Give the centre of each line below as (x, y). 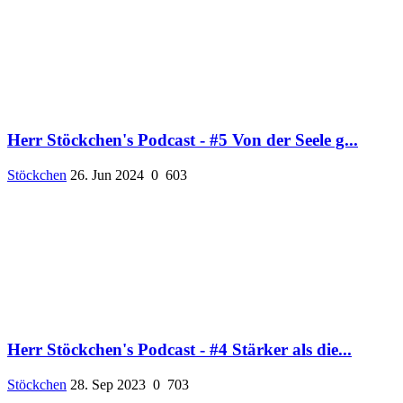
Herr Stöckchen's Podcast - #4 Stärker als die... (179, 350)
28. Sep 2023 (108, 385)
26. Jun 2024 (107, 175)
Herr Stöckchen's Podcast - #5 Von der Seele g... (183, 139)
